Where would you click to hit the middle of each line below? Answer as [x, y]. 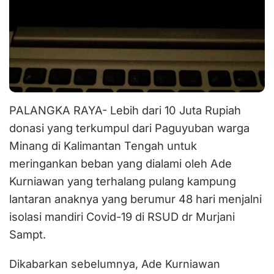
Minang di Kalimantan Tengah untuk [103, 146]
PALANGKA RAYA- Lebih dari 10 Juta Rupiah [125, 110]
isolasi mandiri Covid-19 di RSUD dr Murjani [122, 217]
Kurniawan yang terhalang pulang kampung [123, 181]
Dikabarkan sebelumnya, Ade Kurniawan [115, 264]
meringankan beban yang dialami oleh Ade [120, 164]
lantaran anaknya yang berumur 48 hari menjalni [135, 199]
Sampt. [28, 235]
